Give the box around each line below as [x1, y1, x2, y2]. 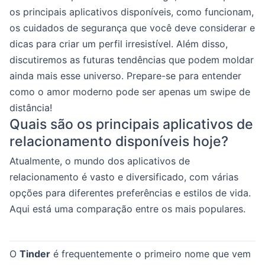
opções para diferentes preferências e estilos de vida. [9, 187, 251, 199]
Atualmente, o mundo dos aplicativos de [9, 155, 190, 167]
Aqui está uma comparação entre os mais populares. [9, 203, 245, 215]
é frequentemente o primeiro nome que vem [50, 248, 251, 260]
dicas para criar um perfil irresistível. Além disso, [9, 38, 228, 50]
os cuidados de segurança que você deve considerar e [9, 22, 255, 34]
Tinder [20, 248, 50, 260]
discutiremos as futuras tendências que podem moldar [9, 54, 254, 66]
